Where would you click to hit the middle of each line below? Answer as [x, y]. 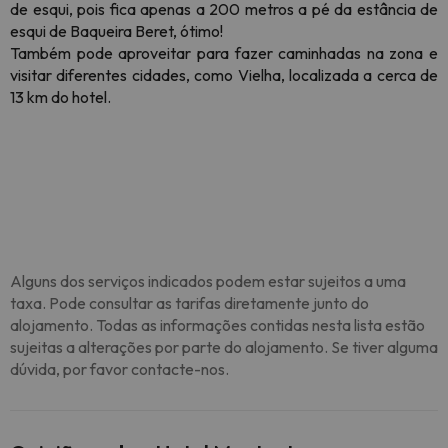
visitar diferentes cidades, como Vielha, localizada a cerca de [224, 75]
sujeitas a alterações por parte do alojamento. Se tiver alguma [224, 347]
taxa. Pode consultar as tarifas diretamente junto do [189, 303]
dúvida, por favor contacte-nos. [119, 369]
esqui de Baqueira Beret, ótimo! [116, 31]
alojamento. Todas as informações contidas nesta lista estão [217, 325]
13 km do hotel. [60, 97]
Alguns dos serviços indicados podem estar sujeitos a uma [208, 281]
